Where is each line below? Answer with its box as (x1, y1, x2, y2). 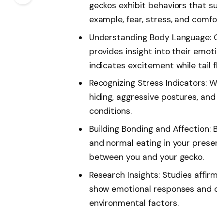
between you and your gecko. (89, 152, 204, 163)
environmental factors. (89, 197, 179, 208)
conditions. (89, 106, 132, 117)
